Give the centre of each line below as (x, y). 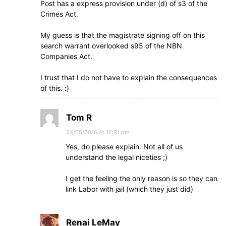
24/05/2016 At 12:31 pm (98, 132)
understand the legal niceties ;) (117, 157)
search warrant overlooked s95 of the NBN (111, 45)
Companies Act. (66, 56)
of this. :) (55, 88)
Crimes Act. (59, 14)
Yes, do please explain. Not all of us (124, 146)
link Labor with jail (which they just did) (129, 189)
